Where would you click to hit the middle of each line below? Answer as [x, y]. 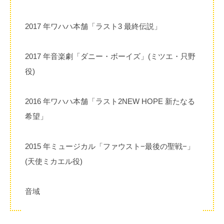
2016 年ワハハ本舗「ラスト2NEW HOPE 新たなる [110, 101]
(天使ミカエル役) [54, 161]
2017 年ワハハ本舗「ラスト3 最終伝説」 [93, 26]
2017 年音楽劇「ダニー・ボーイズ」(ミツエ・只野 [110, 56]
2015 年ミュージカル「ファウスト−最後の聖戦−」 [110, 146]
